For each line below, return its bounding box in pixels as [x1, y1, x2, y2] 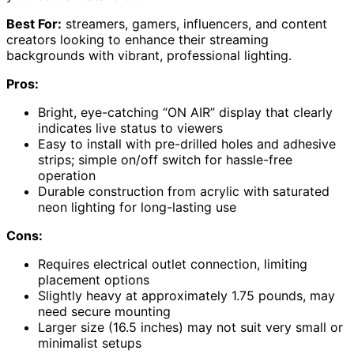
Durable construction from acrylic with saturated [38, 183, 330, 200]
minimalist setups [38, 335, 141, 352]
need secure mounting [38, 303, 171, 320]
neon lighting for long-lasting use [38, 199, 236, 216]
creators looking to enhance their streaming [6, 32, 269, 48]
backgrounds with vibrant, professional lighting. [6, 47, 292, 64]
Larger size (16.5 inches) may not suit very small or [38, 319, 343, 336]
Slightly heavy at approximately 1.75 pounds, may [38, 288, 335, 304]
